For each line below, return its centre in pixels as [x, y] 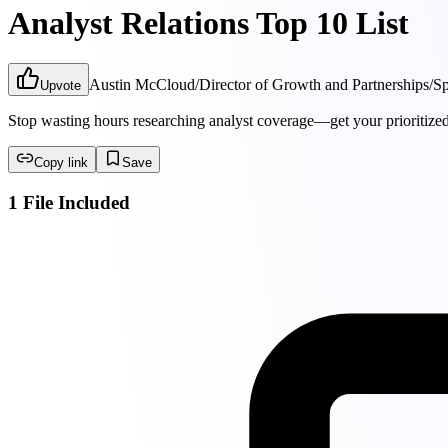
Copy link [61, 163]
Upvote [60, 86]
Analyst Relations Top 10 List [208, 22]
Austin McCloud [142, 85]
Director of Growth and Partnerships [314, 85]
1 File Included [69, 203]
